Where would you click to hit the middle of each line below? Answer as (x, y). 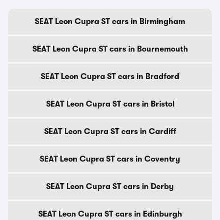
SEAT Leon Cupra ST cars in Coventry (110, 159)
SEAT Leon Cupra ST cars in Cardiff (110, 132)
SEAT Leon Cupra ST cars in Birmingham (110, 22)
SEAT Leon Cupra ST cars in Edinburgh (110, 214)
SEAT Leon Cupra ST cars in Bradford (110, 77)
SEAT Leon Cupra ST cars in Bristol (110, 104)
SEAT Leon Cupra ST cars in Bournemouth (110, 49)
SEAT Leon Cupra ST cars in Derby (110, 187)
